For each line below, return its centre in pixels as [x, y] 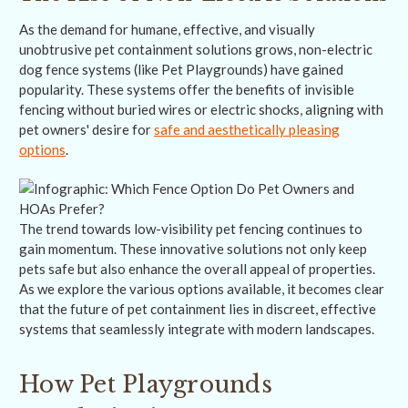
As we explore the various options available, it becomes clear [202, 289]
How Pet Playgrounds [146, 385]
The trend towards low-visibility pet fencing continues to [191, 229]
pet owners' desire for [87, 130]
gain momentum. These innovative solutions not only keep [193, 249]
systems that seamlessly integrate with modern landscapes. [197, 329]
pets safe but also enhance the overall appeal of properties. [197, 269]
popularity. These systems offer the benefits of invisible [187, 90]
